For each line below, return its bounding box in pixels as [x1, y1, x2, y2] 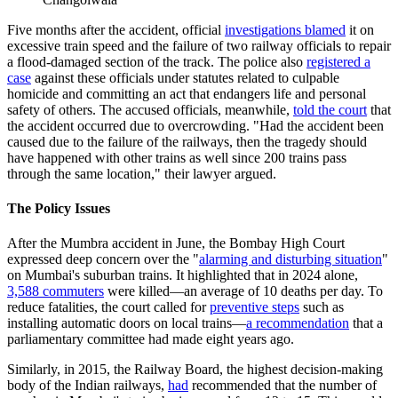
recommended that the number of [192, 378, 377, 394]
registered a [306, 53, 370, 69]
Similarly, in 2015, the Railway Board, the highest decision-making [7, 362, 383, 378]
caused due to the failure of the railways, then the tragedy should [7, 133, 367, 149]
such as [299, 299, 344, 315]
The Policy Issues [7, 200, 110, 216]
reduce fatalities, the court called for [7, 299, 210, 315]
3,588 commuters [7, 283, 104, 299]
